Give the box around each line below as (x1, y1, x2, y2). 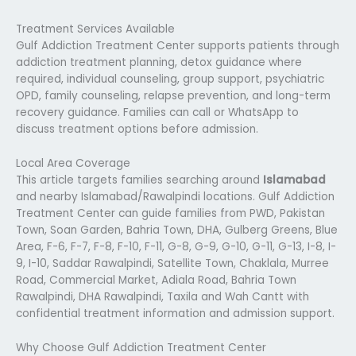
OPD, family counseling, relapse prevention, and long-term (16, 87, 331, 103)
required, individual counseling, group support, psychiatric (16, 71, 324, 87)
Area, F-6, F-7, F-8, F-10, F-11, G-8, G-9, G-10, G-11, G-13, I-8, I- (16, 238, 336, 254)
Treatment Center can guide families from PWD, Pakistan (16, 205, 325, 221)
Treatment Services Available (16, 21, 175, 37)
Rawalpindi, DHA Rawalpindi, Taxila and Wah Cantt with (16, 288, 309, 304)
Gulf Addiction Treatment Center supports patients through (16, 37, 339, 53)
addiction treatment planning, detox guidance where (16, 54, 302, 70)
